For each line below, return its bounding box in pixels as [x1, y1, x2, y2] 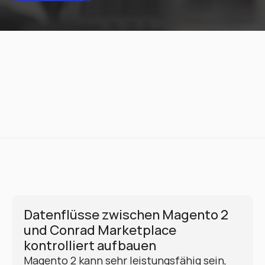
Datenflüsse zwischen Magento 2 [24, 206, 228, 224]
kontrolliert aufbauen [24, 237, 156, 254]
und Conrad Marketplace [24, 221, 176, 239]
